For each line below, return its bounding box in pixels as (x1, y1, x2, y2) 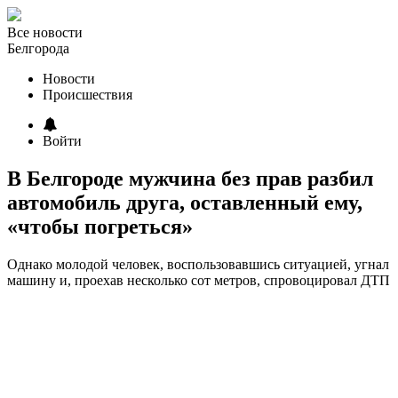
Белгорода (7, 41, 69, 56)
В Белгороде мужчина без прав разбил (7, 166, 373, 190)
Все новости (7, 25, 83, 40)
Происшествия (43, 87, 132, 102)
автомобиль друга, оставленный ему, (7, 190, 362, 214)
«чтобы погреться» (7, 214, 193, 238)
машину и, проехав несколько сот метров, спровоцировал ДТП (7, 272, 390, 288)
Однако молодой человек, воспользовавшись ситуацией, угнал (7, 256, 389, 272)
